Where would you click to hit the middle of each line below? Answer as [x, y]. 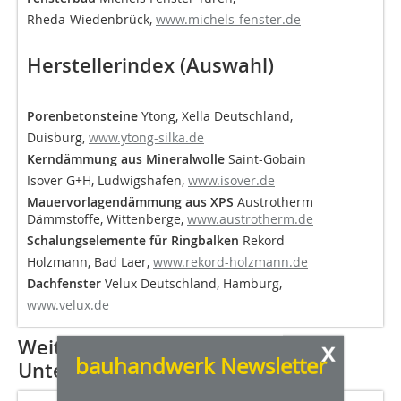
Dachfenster [64, 284]
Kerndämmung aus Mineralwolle [126, 159]
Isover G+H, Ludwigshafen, [107, 181]
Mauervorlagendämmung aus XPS [130, 202]
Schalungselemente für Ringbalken [133, 241]
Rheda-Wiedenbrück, [91, 20]
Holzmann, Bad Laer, [90, 262]
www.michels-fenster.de [228, 20]
